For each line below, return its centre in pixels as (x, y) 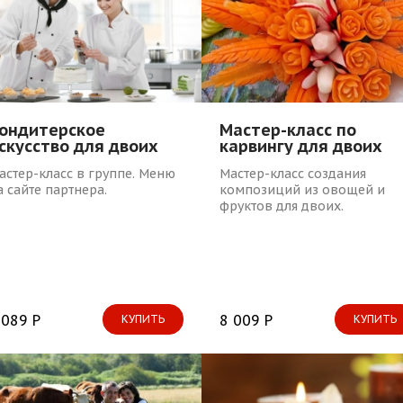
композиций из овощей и (302, 189)
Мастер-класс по (288, 130)
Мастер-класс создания (293, 173)
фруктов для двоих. (282, 206)
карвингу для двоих (301, 146)
